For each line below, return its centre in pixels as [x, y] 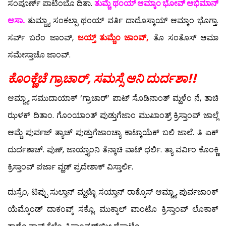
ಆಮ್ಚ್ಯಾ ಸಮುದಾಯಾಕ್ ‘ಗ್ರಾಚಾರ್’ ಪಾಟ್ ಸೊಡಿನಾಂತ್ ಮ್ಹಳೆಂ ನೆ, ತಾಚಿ [113, 98]
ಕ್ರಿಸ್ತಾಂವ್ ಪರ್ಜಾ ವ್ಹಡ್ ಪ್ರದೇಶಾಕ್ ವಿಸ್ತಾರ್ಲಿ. [70, 167]
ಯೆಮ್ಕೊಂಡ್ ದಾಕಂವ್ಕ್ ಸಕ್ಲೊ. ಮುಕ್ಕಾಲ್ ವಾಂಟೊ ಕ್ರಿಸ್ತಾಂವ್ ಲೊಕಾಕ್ [113, 209]
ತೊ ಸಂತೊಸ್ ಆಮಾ [184, 38]
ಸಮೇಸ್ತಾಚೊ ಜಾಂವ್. [39, 55]
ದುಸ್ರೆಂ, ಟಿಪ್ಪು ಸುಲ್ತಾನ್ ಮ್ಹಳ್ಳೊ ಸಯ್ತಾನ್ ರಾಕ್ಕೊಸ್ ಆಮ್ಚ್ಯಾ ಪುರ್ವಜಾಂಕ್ [113, 192]
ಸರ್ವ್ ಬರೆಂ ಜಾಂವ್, [43, 38]
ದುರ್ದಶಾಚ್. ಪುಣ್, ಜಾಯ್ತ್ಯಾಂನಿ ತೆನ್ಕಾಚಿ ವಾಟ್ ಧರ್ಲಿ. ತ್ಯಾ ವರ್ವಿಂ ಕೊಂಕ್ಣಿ [113, 150]
